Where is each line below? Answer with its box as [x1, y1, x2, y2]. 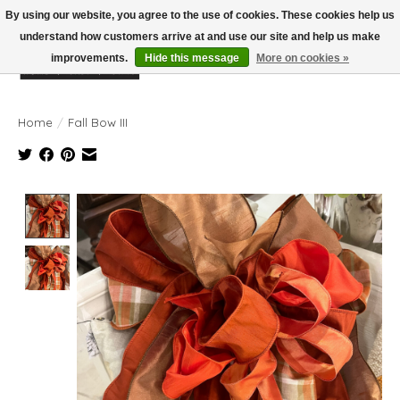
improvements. [51, 52, 130, 64]
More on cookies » [256, 52, 349, 64]
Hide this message [145, 52, 239, 64]
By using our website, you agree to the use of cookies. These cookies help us [5, 9, 395, 21]
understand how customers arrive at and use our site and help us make [20, 30, 380, 43]
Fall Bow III [68, 114, 128, 129]
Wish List [292, 62, 350, 80]
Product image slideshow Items [77, 193, 282, 212]
